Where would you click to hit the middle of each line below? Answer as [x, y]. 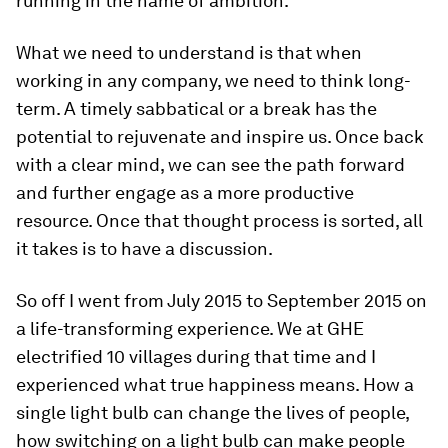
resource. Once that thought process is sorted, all [219, 220]
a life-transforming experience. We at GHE [190, 328]
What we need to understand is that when [189, 52]
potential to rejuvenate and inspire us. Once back [220, 136]
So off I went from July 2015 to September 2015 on [221, 300]
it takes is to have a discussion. [144, 248]
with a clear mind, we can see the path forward [210, 164]
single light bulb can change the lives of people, [212, 412]
